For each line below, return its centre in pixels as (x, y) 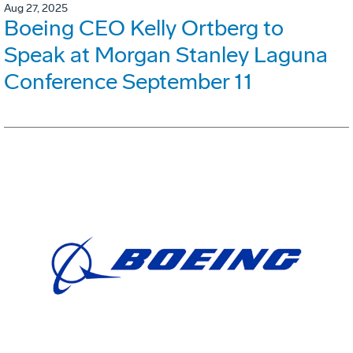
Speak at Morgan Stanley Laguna (166, 54)
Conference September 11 (128, 81)
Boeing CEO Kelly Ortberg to (144, 28)
